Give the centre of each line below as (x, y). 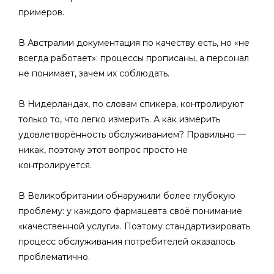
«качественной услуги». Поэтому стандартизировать (134, 226)
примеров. (41, 12)
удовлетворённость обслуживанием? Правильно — (132, 135)
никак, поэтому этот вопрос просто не (103, 150)
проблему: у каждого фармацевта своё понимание (130, 211)
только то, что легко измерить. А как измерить (119, 119)
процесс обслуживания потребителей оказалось (127, 242)
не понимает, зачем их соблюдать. (94, 73)
